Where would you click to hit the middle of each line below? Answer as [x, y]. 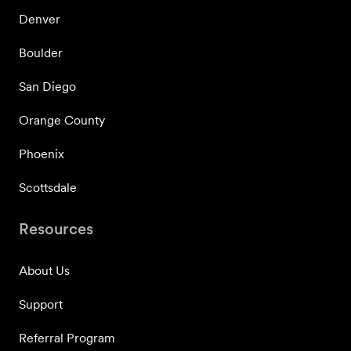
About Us [44, 271]
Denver [40, 19]
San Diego [47, 87]
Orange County [62, 120]
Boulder [41, 53]
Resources [56, 229]
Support [41, 304]
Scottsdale [48, 188]
